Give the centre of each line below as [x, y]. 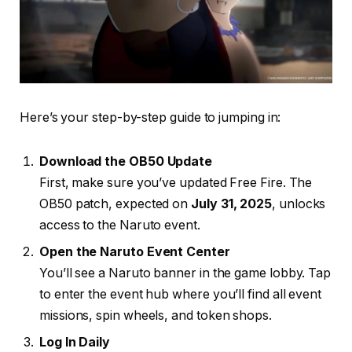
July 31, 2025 [232, 203]
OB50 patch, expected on [115, 203]
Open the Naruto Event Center [135, 251]
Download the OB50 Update [126, 161]
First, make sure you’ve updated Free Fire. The [176, 182]
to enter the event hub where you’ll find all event [181, 294]
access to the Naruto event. [120, 225]
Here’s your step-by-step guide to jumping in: [150, 117]
